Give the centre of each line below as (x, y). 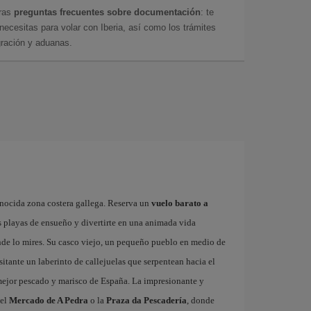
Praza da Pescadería (146, 300)
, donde (200, 300)
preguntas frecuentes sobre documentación (107, 12)
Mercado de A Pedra (48, 300)
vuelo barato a (179, 203)
